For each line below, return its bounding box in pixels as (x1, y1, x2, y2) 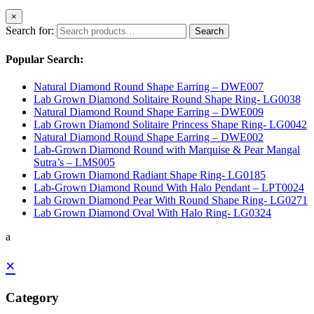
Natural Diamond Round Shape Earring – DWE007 (34, 81, 264, 93)
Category (6, 290, 59, 306)
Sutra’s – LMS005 (34, 156, 115, 169)
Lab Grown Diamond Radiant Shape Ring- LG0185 (34, 169, 266, 182)
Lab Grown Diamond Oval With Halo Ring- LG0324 (34, 207, 271, 219)
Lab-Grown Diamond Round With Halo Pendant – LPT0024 (34, 182, 304, 194)
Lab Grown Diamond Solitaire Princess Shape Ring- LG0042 (34, 118, 307, 131)
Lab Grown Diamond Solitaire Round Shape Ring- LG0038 (34, 93, 301, 106)
